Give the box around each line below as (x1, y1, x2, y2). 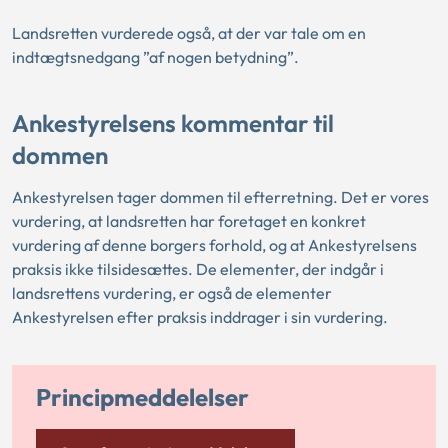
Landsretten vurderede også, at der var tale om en (12, 22, 366, 43)
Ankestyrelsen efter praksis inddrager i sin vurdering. (12, 307, 388, 328)
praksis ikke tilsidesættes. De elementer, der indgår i (12, 259, 384, 280)
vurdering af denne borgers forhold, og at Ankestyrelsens (12, 235, 417, 256)
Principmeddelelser (36, 382, 249, 413)
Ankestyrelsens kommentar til (12, 107, 334, 138)
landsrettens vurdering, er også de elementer (12, 283, 332, 304)
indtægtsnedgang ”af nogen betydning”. (12, 46, 302, 67)
